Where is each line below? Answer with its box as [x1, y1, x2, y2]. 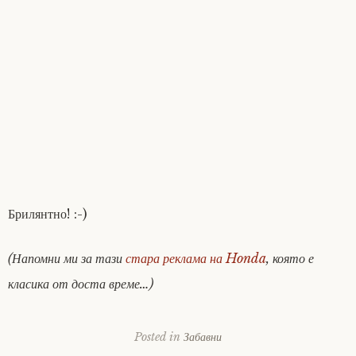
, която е [266, 250, 314, 266]
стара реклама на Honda [126, 250, 266, 266]
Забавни [184, 329, 222, 344]
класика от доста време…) [8, 276, 153, 292]
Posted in [134, 329, 184, 344]
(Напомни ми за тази [8, 250, 126, 266]
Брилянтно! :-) [8, 206, 87, 222]
